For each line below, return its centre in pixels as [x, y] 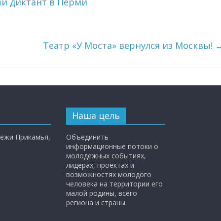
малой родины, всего [102, 193]
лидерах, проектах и [100, 165]
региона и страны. [96, 203]
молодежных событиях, [106, 156]
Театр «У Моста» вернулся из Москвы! [129, 45]
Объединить [87, 137]
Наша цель [96, 115]
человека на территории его [114, 184]
